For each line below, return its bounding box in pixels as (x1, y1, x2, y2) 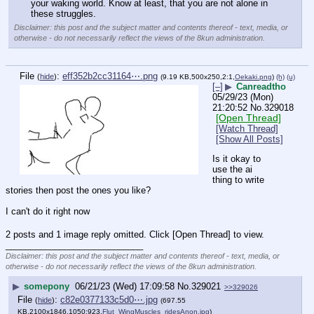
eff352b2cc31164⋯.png (62, 71, 158, 82)
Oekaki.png (235, 73, 272, 81)
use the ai (212, 164, 252, 175)
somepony (24, 281, 69, 292)
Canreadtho (236, 81, 286, 93)
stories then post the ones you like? (6, 185, 151, 196)
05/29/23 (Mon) (212, 92, 273, 103)
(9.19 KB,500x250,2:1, (161, 73, 235, 81)
